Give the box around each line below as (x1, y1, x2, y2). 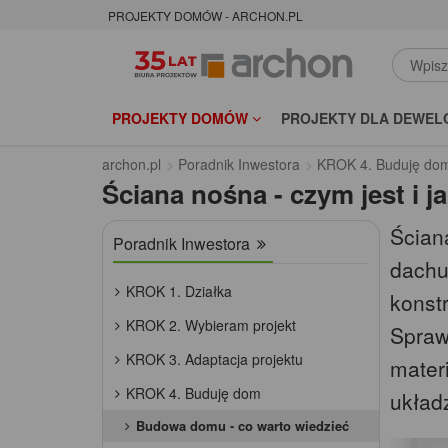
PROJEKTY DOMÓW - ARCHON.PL (108, 7, 303, 25)
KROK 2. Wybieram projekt (126, 315, 296, 336)
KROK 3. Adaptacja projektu (126, 349, 303, 370)
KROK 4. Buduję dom (126, 383, 261, 404)
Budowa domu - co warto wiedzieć (136, 416, 349, 436)
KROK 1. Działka (126, 281, 232, 302)
